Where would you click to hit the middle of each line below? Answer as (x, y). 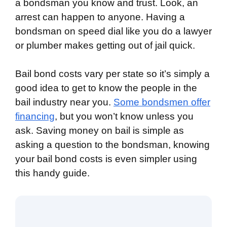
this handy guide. (52, 173)
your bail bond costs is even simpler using (106, 159)
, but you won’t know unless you (124, 116)
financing (35, 116)
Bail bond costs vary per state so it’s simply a (112, 74)
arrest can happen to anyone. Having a (100, 17)
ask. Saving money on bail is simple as (100, 130)
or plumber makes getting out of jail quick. (105, 45)
